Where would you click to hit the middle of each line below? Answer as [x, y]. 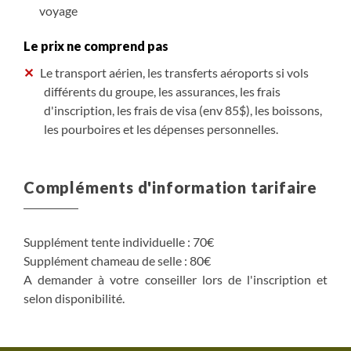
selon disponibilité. [74, 298]
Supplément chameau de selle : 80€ [117, 260]
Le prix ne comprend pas [96, 45]
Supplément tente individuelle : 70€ [119, 241]
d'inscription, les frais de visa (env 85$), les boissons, [183, 110]
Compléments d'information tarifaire [170, 187]
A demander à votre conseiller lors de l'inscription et [175, 279]
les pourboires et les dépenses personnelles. [161, 128]
